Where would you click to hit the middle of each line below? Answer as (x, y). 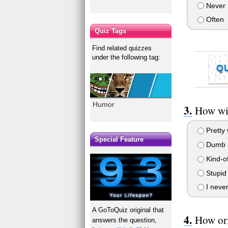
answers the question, (125, 220)
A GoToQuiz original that (128, 210)
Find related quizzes (122, 48)
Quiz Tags (111, 31)
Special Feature (119, 139)
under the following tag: (126, 57)
